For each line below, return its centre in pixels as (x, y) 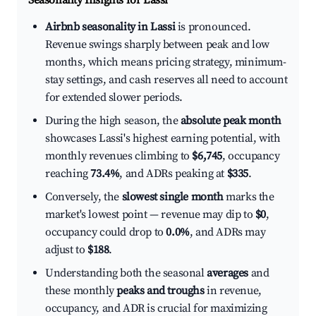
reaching (68, 174)
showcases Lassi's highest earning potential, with (163, 139)
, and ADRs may (227, 232)
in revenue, (233, 291)
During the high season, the (113, 121)
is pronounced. (213, 27)
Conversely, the (84, 197)
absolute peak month (231, 121)
